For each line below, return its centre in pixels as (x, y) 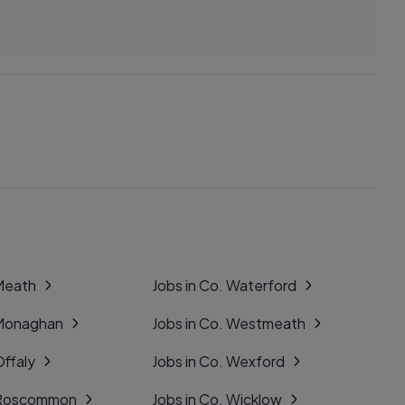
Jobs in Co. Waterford (224, 285)
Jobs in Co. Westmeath (229, 323)
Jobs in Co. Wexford (218, 361)
